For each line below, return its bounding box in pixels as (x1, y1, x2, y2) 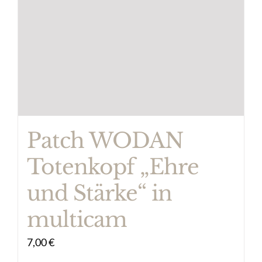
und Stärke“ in (27, 180, 172, 206)
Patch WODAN (27, 127, 183, 154)
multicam (27, 206, 127, 233)
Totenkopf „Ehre (27, 153, 199, 180)
